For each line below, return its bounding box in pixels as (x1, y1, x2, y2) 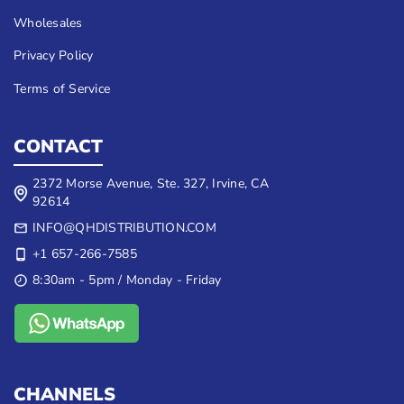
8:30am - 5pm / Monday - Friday (32, 271, 222, 289)
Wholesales (14, 14, 83, 32)
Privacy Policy (14, 47, 94, 65)
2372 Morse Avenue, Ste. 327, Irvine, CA (32, 175, 269, 193)
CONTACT (14, 133, 104, 159)
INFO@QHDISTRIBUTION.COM (32, 219, 216, 237)
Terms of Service (14, 79, 110, 97)
